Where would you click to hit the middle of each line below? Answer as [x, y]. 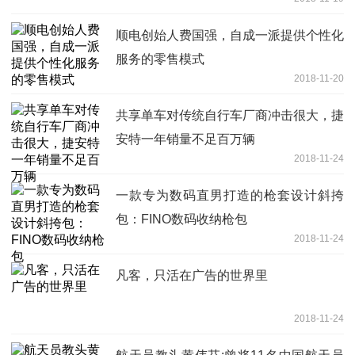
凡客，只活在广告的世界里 [192, 276]
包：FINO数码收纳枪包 [181, 219]
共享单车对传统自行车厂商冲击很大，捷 [230, 116]
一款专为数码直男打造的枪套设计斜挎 [230, 196]
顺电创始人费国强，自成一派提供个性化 [230, 36]
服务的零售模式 [160, 59]
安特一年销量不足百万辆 [185, 139]
